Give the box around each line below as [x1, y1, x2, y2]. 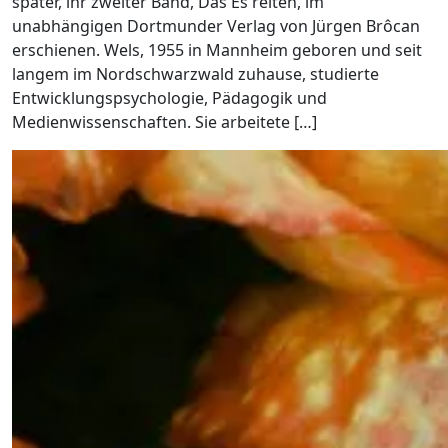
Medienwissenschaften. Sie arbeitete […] [12, 111, 317, 133]
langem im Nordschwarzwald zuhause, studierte [12, 63, 379, 85]
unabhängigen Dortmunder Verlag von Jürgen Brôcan [12, 15, 420, 37]
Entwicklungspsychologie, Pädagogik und [12, 87, 327, 109]
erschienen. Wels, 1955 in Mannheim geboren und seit [12, 39, 422, 61]
